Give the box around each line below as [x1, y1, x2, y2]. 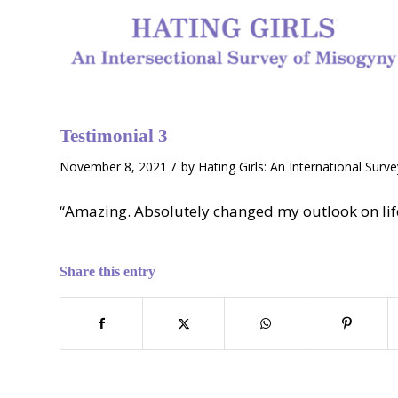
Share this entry [60, 263, 155, 279]
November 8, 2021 [60, 158, 167, 175]
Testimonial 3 [60, 125, 168, 147]
